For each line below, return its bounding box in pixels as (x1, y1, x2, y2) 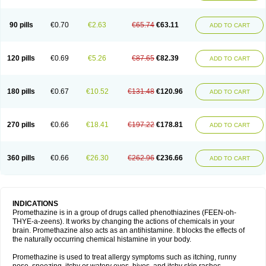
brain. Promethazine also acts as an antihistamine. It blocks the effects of (12, 226, 245, 235)
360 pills (7, 154, 35, 162)
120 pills (7, 54, 35, 62)
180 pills (7, 87, 35, 96)
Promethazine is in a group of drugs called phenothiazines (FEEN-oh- (12, 208, 236, 217)
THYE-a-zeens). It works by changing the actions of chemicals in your (12, 217, 235, 226)
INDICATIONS (12, 199, 60, 208)
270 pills (7, 121, 35, 129)
